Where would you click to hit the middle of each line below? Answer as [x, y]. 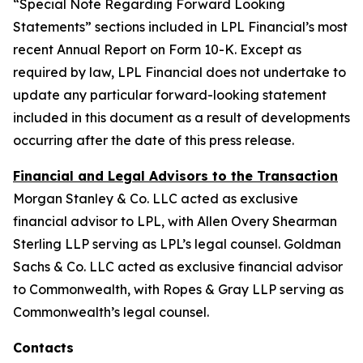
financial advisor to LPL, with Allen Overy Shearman [175, 221]
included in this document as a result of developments [181, 117]
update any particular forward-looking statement [170, 95]
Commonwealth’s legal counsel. [111, 312]
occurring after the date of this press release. [154, 140]
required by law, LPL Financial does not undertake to [179, 72]
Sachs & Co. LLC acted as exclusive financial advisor [178, 267]
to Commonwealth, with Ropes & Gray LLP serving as [178, 289]
